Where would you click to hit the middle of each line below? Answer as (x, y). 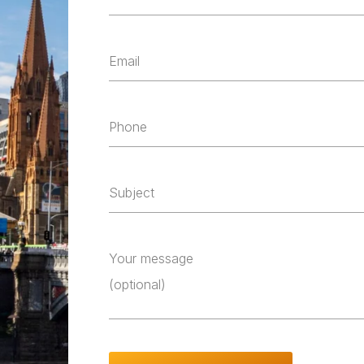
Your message (151, 259)
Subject (132, 193)
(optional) (137, 285)
